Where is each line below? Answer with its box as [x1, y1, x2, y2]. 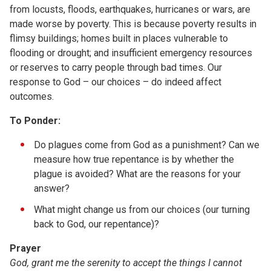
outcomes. [10, 90, 54, 102]
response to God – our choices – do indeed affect [10, 76, 221, 88]
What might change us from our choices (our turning [34, 203, 250, 215]
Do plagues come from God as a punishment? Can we [34, 139, 260, 151]
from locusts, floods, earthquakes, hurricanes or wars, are [10, 3, 250, 15]
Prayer [10, 242, 41, 254]
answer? [34, 182, 70, 194]
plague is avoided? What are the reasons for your [34, 168, 241, 180]
